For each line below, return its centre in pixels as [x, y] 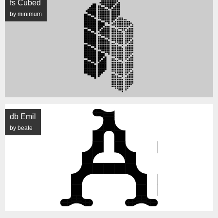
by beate [21, 128]
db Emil [23, 117]
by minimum [26, 14]
